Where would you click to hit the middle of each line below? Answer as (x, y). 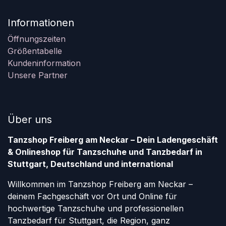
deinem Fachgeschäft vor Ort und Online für (92, 196)
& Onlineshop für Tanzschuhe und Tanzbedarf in (105, 152)
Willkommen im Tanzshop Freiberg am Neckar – (100, 184)
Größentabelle (35, 51)
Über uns (30, 120)
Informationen (41, 23)
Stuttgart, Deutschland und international (90, 164)
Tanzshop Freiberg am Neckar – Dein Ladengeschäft (113, 140)
